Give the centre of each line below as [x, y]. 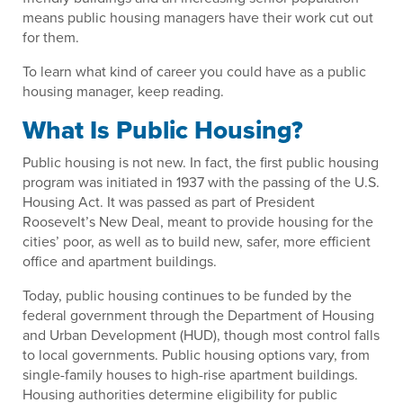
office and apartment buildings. [120, 261]
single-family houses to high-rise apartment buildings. [190, 375]
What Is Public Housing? [163, 130]
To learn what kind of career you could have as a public [194, 72]
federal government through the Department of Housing [198, 315]
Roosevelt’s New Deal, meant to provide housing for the [198, 222]
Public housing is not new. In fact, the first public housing [201, 162]
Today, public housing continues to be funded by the [187, 296]
